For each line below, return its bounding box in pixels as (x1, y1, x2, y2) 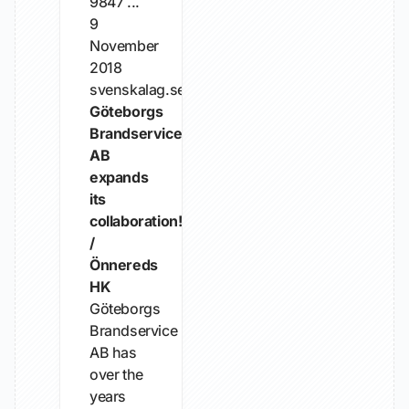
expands (89, 168, 149, 186)
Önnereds (89, 256, 158, 274)
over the (89, 365, 143, 383)
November (89, 37, 159, 55)
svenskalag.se (89, 80, 185, 99)
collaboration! (89, 212, 183, 230)
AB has (89, 343, 137, 362)
